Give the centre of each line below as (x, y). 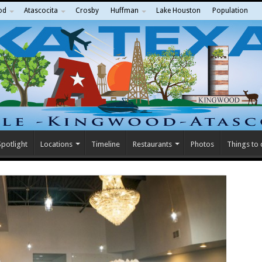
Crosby (87, 11)
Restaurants (152, 144)
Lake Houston (178, 11)
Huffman (124, 11)
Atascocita (41, 11)
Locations (56, 144)
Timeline (105, 144)
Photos (202, 144)
